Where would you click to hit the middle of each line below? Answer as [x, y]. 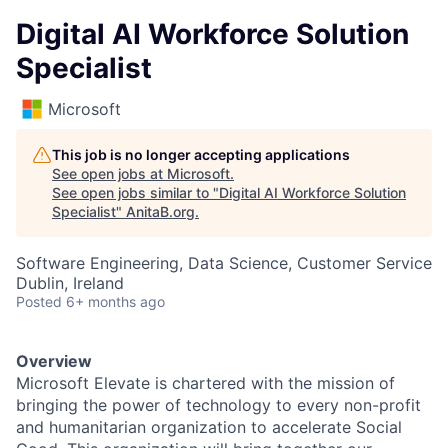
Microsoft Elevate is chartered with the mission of [205, 383]
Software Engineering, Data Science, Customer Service [224, 263]
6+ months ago [115, 301]
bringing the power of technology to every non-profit [218, 405]
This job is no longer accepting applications [201, 154]
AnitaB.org [160, 211]
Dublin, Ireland [70, 283]
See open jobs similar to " [135, 192]
